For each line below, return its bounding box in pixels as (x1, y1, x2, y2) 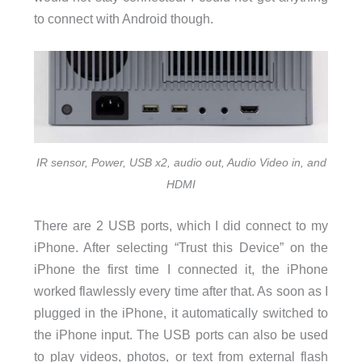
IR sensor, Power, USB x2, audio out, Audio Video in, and (36, 155, 326, 169)
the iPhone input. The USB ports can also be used (33, 327, 329, 343)
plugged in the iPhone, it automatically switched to (33, 305, 329, 321)
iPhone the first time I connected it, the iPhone (33, 262, 329, 277)
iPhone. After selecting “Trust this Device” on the (33, 240, 329, 255)
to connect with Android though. (33, 11, 213, 26)
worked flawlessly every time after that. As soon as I (33, 284, 329, 299)
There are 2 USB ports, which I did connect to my (33, 218, 329, 234)
